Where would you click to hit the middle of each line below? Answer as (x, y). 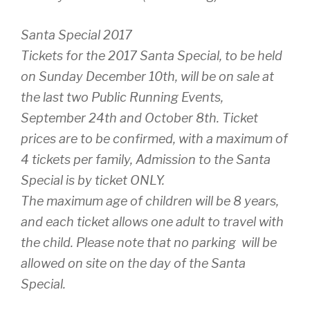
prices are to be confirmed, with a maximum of (154, 138)
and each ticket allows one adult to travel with (152, 221)
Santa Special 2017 (76, 35)
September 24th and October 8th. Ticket (139, 118)
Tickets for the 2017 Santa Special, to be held (152, 55)
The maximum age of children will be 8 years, (150, 201)
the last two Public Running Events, (122, 97)
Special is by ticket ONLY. (93, 180)
